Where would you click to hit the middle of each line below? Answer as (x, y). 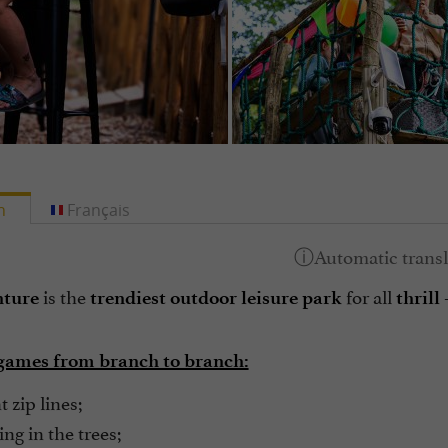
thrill (417, 297)
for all (368, 295)
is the (64, 295)
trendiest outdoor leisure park (215, 297)
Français (99, 210)
